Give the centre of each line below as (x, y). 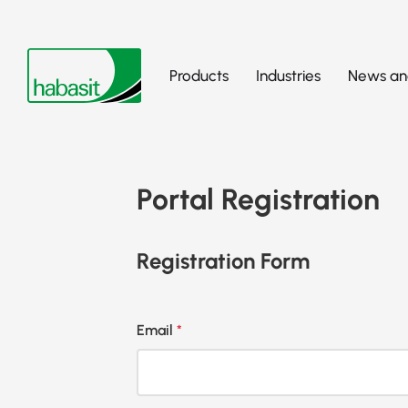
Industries (288, 75)
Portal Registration (258, 199)
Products (199, 75)
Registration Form (223, 261)
